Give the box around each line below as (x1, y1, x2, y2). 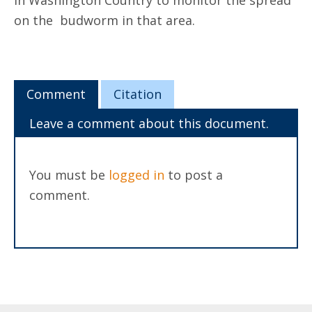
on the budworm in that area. (14, 12, 195, 29)
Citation (113, 86, 162, 102)
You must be (29, 166, 109, 183)
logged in (109, 166, 164, 183)
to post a (164, 166, 223, 183)
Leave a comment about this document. (29, 115, 269, 132)
